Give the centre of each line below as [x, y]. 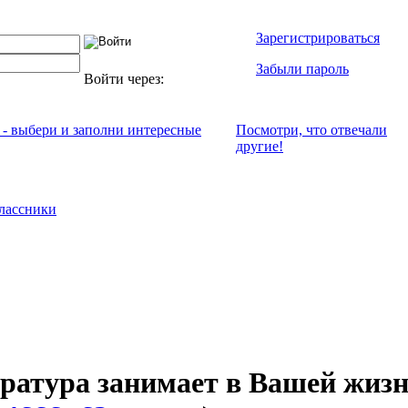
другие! [260, 146]
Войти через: [126, 79]
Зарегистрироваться [318, 38]
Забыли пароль [302, 69]
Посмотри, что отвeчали [311, 130]
